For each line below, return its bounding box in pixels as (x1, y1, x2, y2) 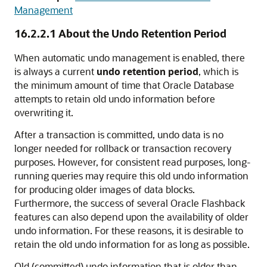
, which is (198, 65, 238, 77)
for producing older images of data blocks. (14, 183, 195, 195)
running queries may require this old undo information (14, 169, 249, 182)
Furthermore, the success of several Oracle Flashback (14, 197, 245, 209)
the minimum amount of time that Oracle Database (14, 79, 234, 91)
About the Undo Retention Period (58, 26, 226, 41)
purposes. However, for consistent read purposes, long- (14, 156, 251, 168)
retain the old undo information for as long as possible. (14, 238, 250, 250)
